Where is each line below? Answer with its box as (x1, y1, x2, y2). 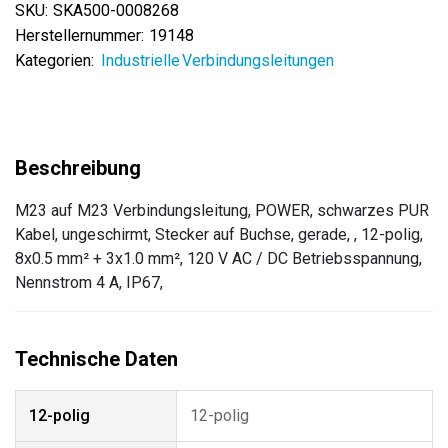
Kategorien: (15, 51, 94, 70)
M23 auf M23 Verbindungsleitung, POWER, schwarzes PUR (15, 201, 429, 220)
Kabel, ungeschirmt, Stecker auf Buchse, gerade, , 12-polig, (15, 225, 423, 244)
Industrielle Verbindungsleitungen (101, 51, 334, 70)
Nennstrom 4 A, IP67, (15, 273, 163, 292)
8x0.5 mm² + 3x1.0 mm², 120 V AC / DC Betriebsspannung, (15, 249, 422, 268)
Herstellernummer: (15, 26, 144, 45)
